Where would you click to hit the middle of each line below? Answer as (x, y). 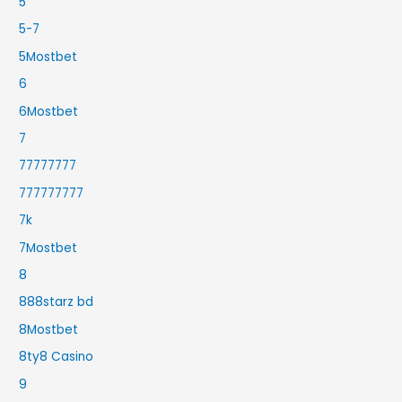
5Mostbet (48, 57)
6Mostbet (49, 111)
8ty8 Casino (57, 357)
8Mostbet (49, 329)
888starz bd (57, 302)
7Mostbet (48, 248)
